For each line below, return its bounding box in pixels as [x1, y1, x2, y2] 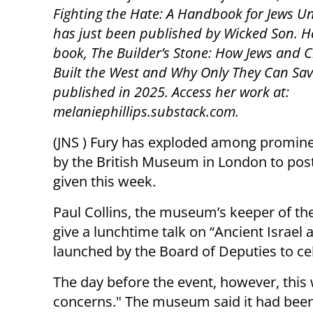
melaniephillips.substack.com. [53, 102, 239, 122]
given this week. [53, 172, 156, 191]
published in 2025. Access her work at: [53, 82, 289, 102]
